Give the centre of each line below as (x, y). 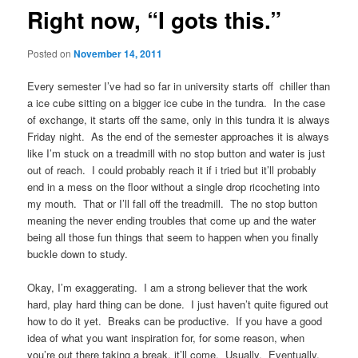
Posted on (51, 53)
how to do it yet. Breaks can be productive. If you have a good (175, 321)
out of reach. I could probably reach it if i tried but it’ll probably (172, 170)
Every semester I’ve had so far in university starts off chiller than (179, 86)
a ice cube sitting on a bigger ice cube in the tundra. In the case (177, 103)
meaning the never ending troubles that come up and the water (172, 220)
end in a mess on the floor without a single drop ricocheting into (174, 187)
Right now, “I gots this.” (155, 20)
